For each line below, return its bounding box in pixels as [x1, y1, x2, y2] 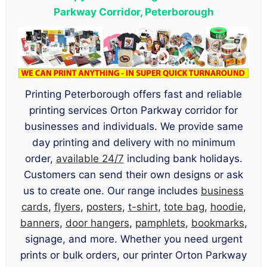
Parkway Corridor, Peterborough [53, 5, 214, 18]
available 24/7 [55, 153, 124, 165]
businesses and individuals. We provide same [24, 120, 243, 133]
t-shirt [128, 201, 158, 213]
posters [86, 201, 122, 213]
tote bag [163, 201, 204, 213]
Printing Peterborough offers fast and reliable [25, 88, 242, 101]
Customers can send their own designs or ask [24, 169, 243, 181]
